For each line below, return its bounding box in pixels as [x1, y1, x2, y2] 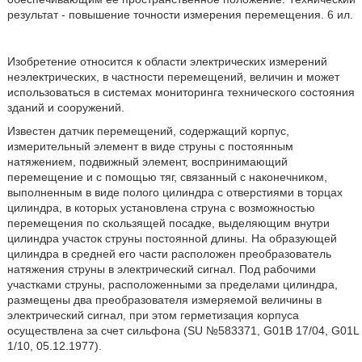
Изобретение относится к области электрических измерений [6, 54, 327, 68]
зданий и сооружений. [6, 100, 124, 114]
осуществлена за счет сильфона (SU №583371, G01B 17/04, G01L [6, 323, 359, 337]
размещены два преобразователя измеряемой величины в [6, 293, 322, 306]
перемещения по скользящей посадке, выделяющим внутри [6, 216, 330, 229]
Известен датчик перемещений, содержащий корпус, [6, 124, 289, 137]
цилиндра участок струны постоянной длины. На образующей [6, 231, 337, 245]
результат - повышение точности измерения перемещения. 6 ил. [6, 7, 353, 21]
